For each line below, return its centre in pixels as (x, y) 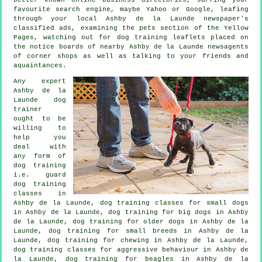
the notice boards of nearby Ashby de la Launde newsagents (131, 46)
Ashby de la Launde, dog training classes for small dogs (131, 203)
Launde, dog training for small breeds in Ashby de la (131, 231)
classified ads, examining (68, 28)
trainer (28, 109)
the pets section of (162, 28)
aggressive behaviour (158, 249)
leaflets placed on (208, 37)
